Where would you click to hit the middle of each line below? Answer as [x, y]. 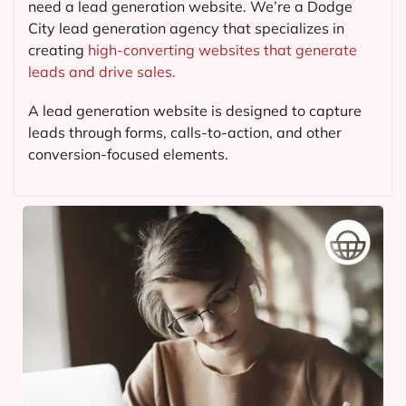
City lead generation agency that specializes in [186, 29]
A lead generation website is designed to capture [195, 111]
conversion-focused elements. [128, 155]
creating [58, 50]
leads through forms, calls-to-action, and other [185, 133]
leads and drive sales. [102, 72]
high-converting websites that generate [222, 50]
